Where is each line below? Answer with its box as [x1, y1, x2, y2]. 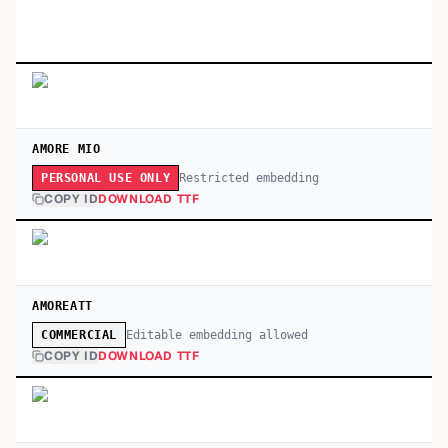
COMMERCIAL [41, 328, 117, 342]
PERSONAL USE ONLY [41, 171, 171, 185]
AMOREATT [32, 299, 93, 313]
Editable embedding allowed [126, 327, 308, 342]
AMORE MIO [32, 142, 101, 156]
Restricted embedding [179, 170, 320, 185]
